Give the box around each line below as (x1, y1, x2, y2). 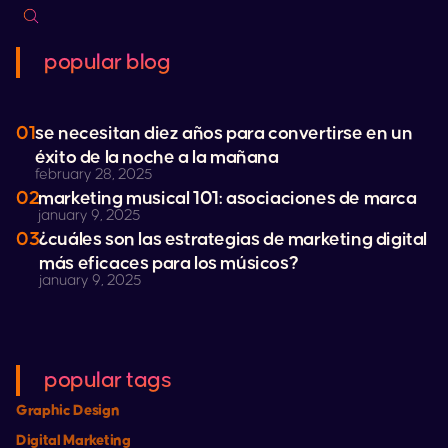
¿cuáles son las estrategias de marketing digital (39, 230, 428, 249)
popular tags (44, 369, 172, 392)
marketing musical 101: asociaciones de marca (38, 189, 417, 208)
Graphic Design (16, 403, 120, 418)
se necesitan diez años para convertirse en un (35, 124, 413, 143)
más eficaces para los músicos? (39, 254, 299, 273)
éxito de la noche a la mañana (35, 148, 279, 167)
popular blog (44, 51, 171, 74)
